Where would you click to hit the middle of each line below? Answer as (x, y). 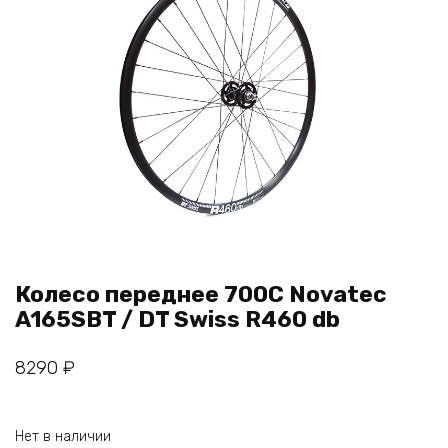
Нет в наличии (63, 436)
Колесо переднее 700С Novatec (201, 294)
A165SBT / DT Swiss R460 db (177, 319)
